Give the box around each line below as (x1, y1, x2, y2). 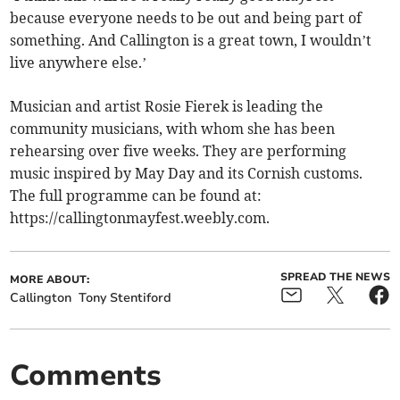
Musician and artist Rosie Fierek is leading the (10, 97, 324, 116)
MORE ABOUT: (10, 272, 90, 287)
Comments (10, 356, 162, 396)
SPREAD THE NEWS (279, 270, 390, 285)
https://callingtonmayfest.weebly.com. (10, 209, 271, 228)
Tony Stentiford (79, 289, 172, 307)
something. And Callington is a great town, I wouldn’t (10, 31, 372, 50)
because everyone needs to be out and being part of (10, 9, 362, 28)
